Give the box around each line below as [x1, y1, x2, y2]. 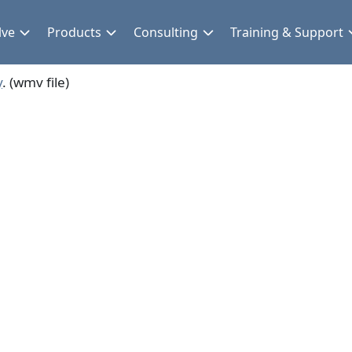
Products [46, 24, 101, 41]
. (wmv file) [2, 73, 69, 91]
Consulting [134, 24, 199, 41]
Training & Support [230, 24, 344, 41]
